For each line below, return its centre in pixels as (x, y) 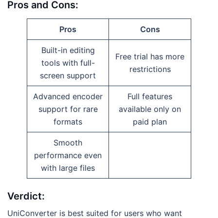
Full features (150, 96)
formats (68, 121)
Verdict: (26, 196)
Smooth (68, 142)
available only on (150, 109)
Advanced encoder (68, 96)
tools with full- (68, 63)
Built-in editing (68, 50)
